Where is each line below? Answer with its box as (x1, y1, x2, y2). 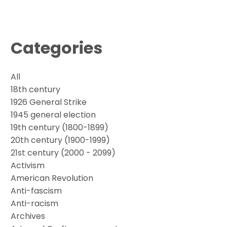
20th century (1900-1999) (11, 134, 110, 146)
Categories (11, 36, 103, 59)
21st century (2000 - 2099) (11, 146, 116, 159)
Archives (11, 210, 46, 222)
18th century (11, 83, 61, 95)
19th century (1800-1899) (11, 121, 109, 133)
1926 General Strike (11, 96, 87, 108)
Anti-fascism (11, 184, 62, 197)
